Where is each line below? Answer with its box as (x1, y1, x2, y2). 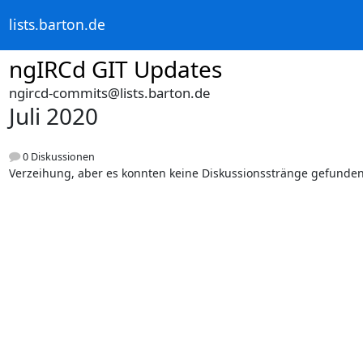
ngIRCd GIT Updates (8, 53, 222, 84)
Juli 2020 (8, 100, 98, 131)
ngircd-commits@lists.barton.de (8, 83, 210, 102)
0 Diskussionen (19, 150, 95, 164)
